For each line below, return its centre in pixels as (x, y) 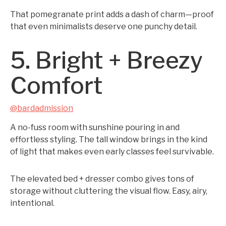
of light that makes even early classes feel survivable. (112, 152)
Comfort (56, 86)
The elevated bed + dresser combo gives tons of (102, 179)
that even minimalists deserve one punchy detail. (104, 26)
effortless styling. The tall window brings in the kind (109, 139)
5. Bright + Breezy (106, 60)
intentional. (32, 203)
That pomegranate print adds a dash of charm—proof (112, 14)
